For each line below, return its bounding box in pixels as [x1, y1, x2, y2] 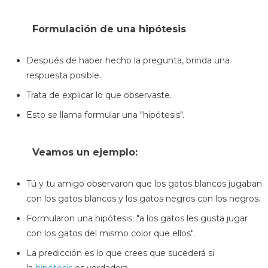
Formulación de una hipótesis [32, 23, 186, 35]
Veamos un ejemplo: [32, 146, 138, 158]
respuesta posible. [26, 70, 101, 81]
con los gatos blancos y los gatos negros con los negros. [26, 193, 260, 204]
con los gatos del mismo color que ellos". [26, 227, 195, 239]
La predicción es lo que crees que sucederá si [26, 247, 214, 258]
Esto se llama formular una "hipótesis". [26, 109, 184, 121]
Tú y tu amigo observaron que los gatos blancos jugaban [26, 178, 262, 189]
